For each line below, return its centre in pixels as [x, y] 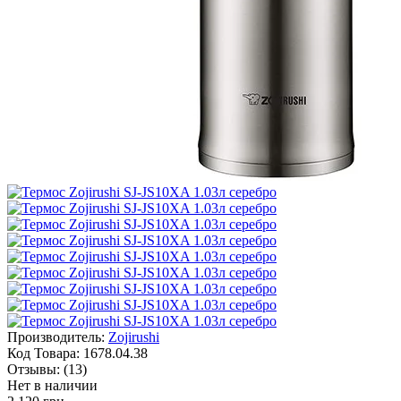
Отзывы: [34, 369]
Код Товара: [43, 353]
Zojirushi [134, 337]
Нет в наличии [52, 385]
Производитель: [56, 337]
